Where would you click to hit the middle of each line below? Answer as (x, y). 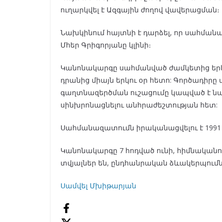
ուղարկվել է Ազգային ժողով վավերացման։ (140, 10)
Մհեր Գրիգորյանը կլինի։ (107, 45)
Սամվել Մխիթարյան (98, 186)
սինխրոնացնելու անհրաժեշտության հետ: (139, 105)
